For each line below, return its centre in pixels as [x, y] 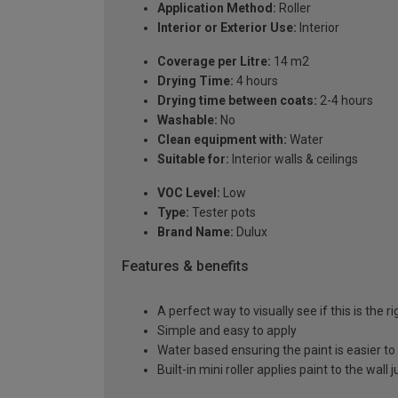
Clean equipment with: [222, 140]
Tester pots [223, 213]
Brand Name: [195, 232]
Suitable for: [193, 159]
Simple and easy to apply [227, 330]
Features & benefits [185, 267]
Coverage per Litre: [214, 62]
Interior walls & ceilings [294, 159]
